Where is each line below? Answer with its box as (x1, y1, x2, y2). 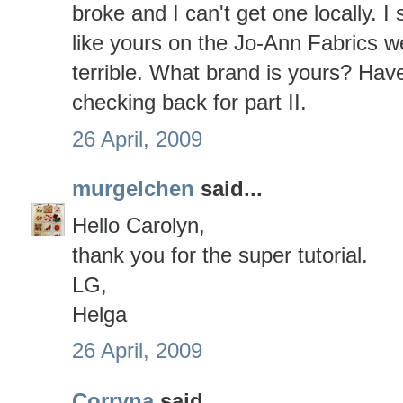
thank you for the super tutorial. (72, 242, 368, 267)
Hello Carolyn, (72, 212, 205, 237)
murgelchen (72, 176, 194, 201)
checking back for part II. (72, 90, 307, 115)
